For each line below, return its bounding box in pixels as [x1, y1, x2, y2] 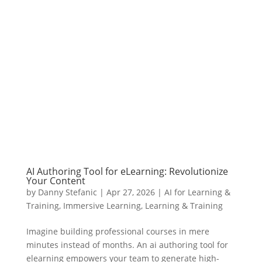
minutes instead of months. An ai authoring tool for [26, 239, 228, 250]
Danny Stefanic [37, 186, 97, 198]
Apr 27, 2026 [106, 186, 155, 198]
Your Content [26, 174, 85, 187]
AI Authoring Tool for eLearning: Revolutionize [26, 164, 228, 178]
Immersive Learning [63, 199, 141, 211]
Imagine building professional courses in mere [26, 225, 209, 237]
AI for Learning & [164, 186, 230, 198]
